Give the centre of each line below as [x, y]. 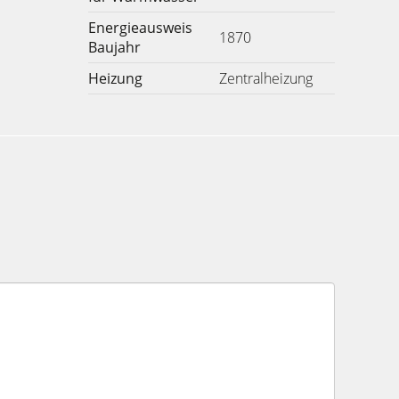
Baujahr [114, 47]
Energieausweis [140, 28]
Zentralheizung [265, 78]
